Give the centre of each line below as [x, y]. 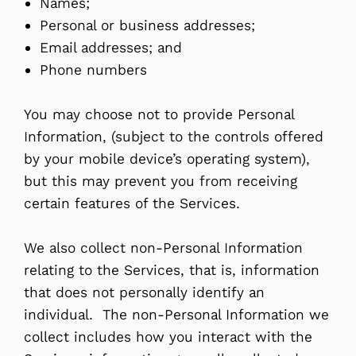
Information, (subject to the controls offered [174, 136]
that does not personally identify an [144, 292]
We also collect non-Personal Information [163, 248]
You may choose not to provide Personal [159, 114]
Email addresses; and [111, 47]
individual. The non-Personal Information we [176, 314]
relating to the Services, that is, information [172, 270]
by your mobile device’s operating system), [167, 159]
